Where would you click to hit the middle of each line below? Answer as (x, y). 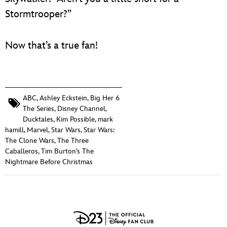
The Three (73, 140)
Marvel (37, 130)
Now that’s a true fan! (51, 45)
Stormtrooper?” (38, 14)
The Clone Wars (30, 140)
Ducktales (38, 119)
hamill (14, 130)
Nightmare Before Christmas (49, 162)
